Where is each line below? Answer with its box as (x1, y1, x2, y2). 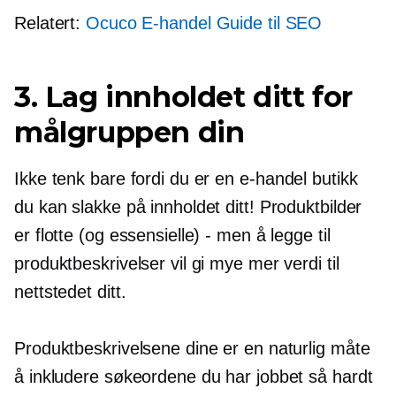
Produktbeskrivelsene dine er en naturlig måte (14, 339, 370, 359)
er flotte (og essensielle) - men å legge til (14, 225, 331, 246)
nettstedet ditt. (14, 282, 126, 302)
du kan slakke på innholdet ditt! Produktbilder (14, 197, 362, 217)
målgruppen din (14, 115, 245, 150)
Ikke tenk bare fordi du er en (14, 169, 240, 189)
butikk (307, 169, 358, 189)
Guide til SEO (210, 13, 323, 34)
